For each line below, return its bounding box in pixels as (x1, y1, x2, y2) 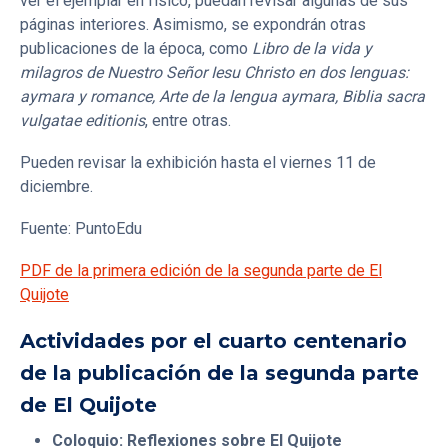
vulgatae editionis (20, 110, 145, 130)
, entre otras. (145, 110, 231, 130)
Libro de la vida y (252, 38, 372, 58)
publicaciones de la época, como (20, 38, 252, 58)
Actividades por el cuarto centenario (20, 328, 407, 353)
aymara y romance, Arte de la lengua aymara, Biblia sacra (20, 86, 425, 106)
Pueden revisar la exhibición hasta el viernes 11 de (20, 152, 376, 172)
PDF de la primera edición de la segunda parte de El (20, 260, 382, 280)
